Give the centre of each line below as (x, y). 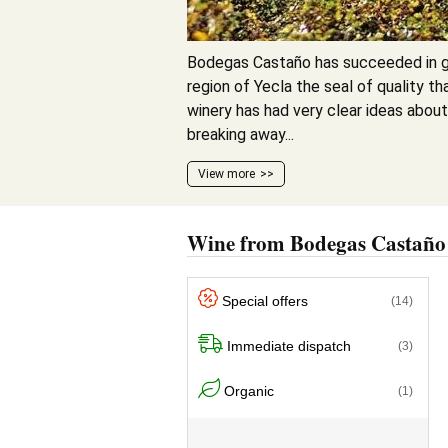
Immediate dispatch (289, 345)
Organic (249, 390)
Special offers (265, 300)
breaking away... (240, 134)
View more (226, 174)
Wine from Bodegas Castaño (316, 243)
